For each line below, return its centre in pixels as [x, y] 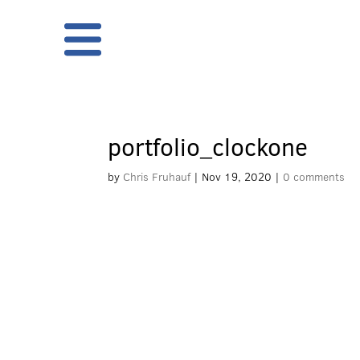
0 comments [314, 176]
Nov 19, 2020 [237, 176]
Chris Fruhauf [157, 176]
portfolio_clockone [208, 146]
